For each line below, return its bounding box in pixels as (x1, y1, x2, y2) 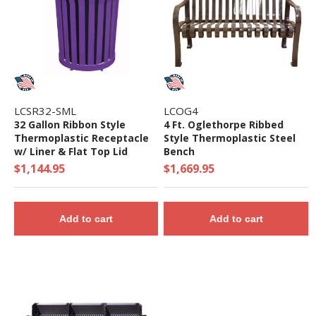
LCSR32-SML (13, 104, 76, 119)
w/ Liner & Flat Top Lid (13, 145, 128, 159)
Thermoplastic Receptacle (13, 131, 149, 145)
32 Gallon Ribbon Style (13, 118, 126, 132)
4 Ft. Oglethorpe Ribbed (164, 118, 284, 132)
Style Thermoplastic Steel (164, 131, 296, 145)
